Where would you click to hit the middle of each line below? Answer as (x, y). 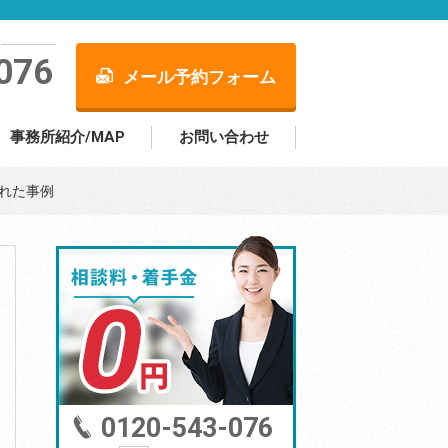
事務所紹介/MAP (67, 137)
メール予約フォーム (199, 77)
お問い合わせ (223, 137)
